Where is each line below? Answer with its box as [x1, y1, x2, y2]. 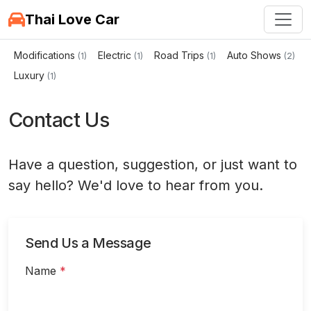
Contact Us [8, 108, 110, 132]
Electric [98, 49, 131, 61]
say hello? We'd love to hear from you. [8, 177, 263, 194]
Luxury [14, 69, 44, 81]
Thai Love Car [25, 11, 119, 28]
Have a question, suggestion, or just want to [8, 156, 297, 173]
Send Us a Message [25, 235, 151, 251]
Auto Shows [227, 49, 281, 61]
